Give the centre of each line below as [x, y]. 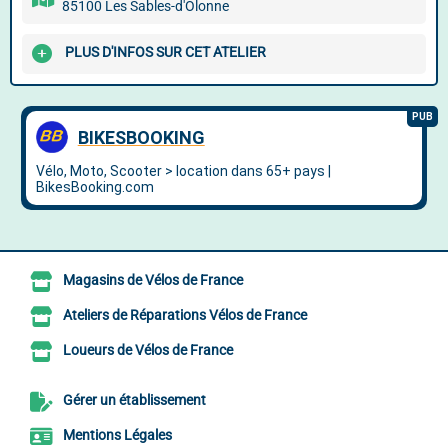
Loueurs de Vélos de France [148, 350]
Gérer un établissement [134, 400]
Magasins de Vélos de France [153, 280]
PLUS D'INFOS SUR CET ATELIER [165, 52]
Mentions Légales [117, 435]
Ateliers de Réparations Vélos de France [185, 315]
